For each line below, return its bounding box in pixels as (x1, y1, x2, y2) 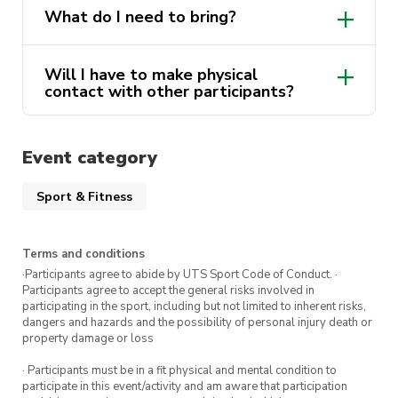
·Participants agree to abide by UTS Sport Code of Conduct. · (22, 267, 338, 283)
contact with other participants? (44, 80, 294, 102)
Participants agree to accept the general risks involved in (22, 283, 314, 299)
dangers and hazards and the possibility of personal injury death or (22, 314, 372, 331)
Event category (22, 145, 157, 170)
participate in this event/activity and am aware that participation (22, 378, 347, 395)
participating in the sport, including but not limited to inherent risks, (22, 298, 366, 315)
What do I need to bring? (44, 5, 236, 28)
